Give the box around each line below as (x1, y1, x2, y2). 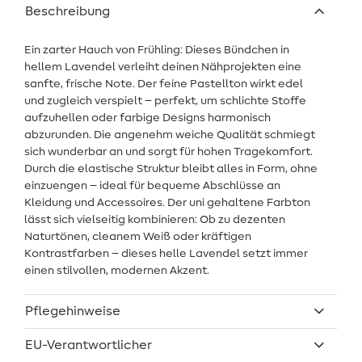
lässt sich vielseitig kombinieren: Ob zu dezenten (24, 214, 285, 226)
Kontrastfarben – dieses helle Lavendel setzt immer (24, 248, 308, 260)
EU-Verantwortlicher (25, 339, 153, 352)
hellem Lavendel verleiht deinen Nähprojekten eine (24, 61, 301, 74)
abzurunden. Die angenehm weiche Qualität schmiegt (24, 129, 315, 141)
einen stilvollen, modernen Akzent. (24, 265, 209, 277)
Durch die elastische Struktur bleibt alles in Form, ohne (24, 163, 318, 175)
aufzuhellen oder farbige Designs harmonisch (24, 112, 271, 124)
